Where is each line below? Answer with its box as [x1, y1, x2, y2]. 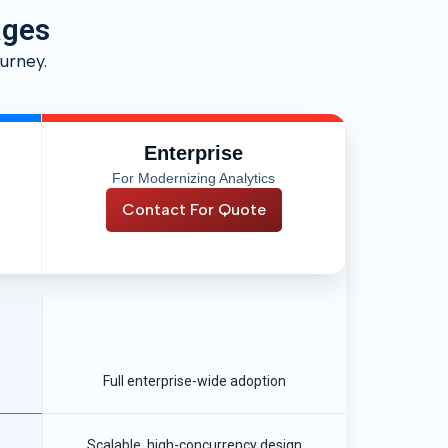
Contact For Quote [121, 200, 266, 219]
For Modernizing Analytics [112, 170, 275, 186]
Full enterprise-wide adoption [103, 373, 286, 389]
